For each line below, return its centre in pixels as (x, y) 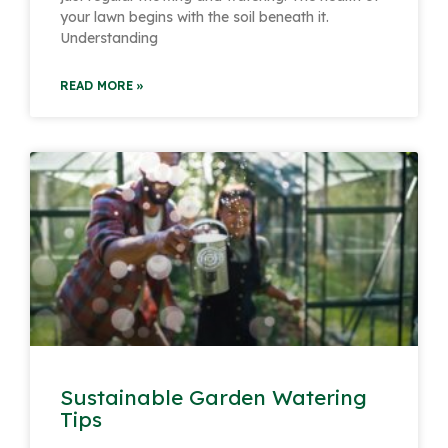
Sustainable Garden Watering (213, 396)
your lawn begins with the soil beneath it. (194, 16)
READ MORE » (102, 85)
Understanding (109, 37)
